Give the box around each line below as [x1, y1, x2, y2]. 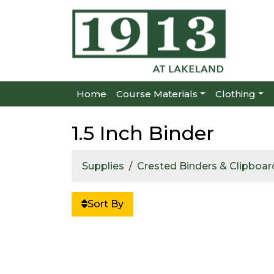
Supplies [82, 160, 124, 172]
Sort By [87, 198, 124, 210]
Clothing [215, 88, 256, 100]
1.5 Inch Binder [72, 121, 214, 145]
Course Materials [116, 88, 198, 100]
